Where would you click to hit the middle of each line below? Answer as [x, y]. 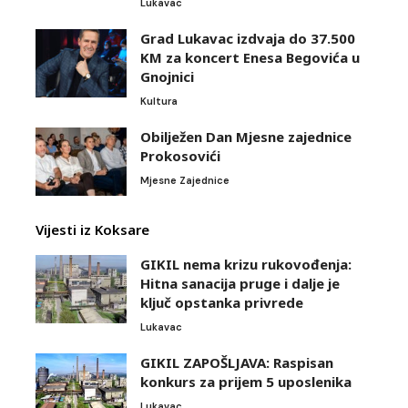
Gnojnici [167, 76]
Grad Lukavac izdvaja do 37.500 [248, 38]
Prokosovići [180, 155]
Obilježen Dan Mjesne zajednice [246, 136]
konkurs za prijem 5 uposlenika [246, 381]
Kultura [159, 101]
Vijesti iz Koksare [92, 229]
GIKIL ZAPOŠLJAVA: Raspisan [237, 362]
